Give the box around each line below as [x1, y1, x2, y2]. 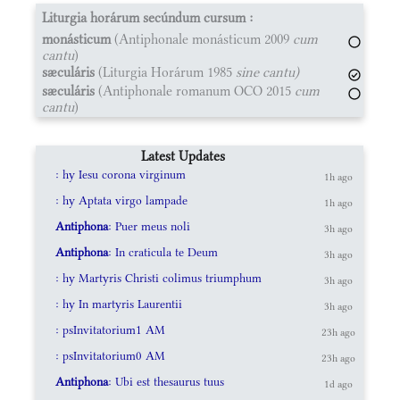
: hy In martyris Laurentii [54, 296, 182, 311]
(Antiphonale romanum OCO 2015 [95, 81, 295, 99]
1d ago [323, 377, 353, 390]
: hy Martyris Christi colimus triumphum [54, 271, 262, 285]
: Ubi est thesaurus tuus [107, 374, 224, 388]
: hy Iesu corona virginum [54, 167, 186, 181]
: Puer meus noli [107, 219, 190, 233]
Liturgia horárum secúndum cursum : [42, 8, 253, 26]
